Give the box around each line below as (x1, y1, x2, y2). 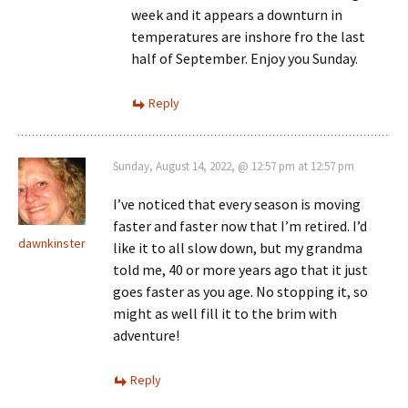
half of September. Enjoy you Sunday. (131, 48, 358, 67)
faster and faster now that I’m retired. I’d (113, 216, 367, 235)
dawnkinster (18, 234, 86, 251)
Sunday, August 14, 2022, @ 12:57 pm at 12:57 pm (113, 158, 354, 174)
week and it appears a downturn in (131, 5, 342, 24)
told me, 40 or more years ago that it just (113, 260, 368, 279)
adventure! (113, 325, 179, 344)
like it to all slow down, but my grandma (113, 238, 362, 257)
